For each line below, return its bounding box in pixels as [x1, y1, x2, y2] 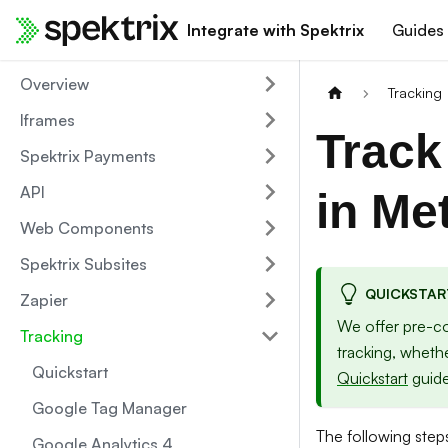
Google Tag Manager [32, 398, 187, 418]
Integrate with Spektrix [187, 20, 365, 40]
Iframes [20, 110, 75, 130]
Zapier [20, 290, 68, 310]
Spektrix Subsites [20, 254, 147, 274]
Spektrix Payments [20, 146, 156, 166]
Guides [392, 20, 445, 40]
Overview [20, 74, 89, 94]
